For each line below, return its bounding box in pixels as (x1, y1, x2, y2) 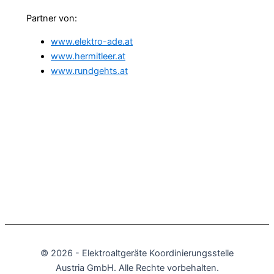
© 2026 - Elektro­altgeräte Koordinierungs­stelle (40, 248, 234, 259)
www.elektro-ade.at (51, 36, 133, 48)
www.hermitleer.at (51, 51, 125, 62)
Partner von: (26, 12, 77, 24)
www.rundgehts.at (51, 65, 128, 77)
